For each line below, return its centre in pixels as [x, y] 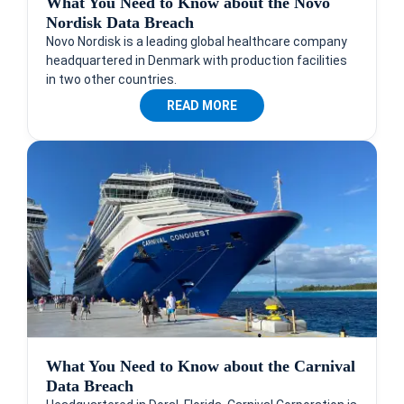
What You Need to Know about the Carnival [201, 366]
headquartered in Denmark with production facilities [197, 60]
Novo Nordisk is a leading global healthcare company [197, 41]
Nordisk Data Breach [120, 22]
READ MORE [202, 105]
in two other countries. [111, 79]
